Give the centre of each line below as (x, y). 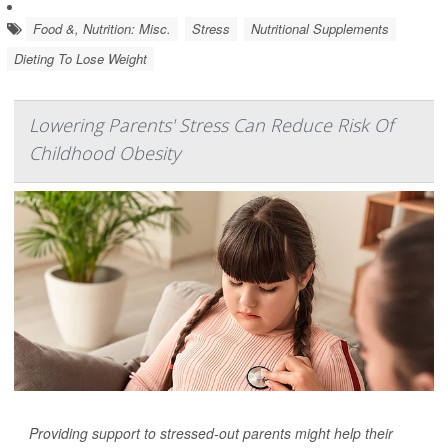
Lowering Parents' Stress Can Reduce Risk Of (211, 125)
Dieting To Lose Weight (80, 58)
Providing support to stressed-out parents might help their (211, 433)
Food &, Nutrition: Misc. (102, 28)
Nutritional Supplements (320, 28)
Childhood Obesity (104, 153)
